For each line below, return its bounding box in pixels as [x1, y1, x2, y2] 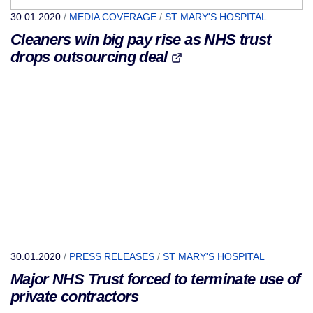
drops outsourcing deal [10, 48, 172, 66]
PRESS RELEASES [69, 251, 154, 262]
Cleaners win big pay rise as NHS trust [10, 31, 271, 48]
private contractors [10, 288, 139, 305]
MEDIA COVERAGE [69, 11, 156, 22]
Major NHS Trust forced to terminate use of [10, 270, 300, 288]
